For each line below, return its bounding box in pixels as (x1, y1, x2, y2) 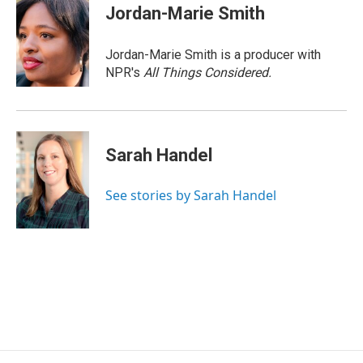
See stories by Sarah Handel (105, 186, 276, 204)
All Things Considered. (143, 65, 271, 80)
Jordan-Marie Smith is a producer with (105, 47, 321, 62)
